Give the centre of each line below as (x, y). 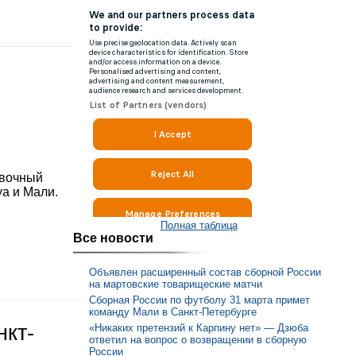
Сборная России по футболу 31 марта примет (199, 300)
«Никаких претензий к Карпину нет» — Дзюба (199, 327)
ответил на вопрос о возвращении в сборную (198, 339)
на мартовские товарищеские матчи (176, 284)
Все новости (113, 238)
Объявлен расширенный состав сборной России (205, 273)
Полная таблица (199, 225)
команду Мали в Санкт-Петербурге (173, 311)
